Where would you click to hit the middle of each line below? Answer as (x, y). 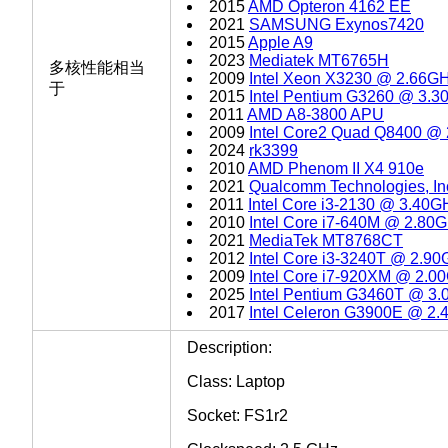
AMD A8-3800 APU (315, 114)
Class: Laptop (236, 381)
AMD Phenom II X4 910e (336, 168)
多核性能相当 (97, 67)
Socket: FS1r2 (237, 415)
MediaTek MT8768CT (326, 240)
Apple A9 (280, 42)
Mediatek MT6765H (319, 60)
